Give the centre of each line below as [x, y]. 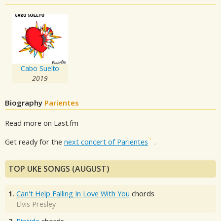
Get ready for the [35, 142]
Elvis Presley [36, 204]
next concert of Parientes [106, 142]
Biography [25, 102]
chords [142, 193]
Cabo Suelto [40, 68]
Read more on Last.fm [42, 123]
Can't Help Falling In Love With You [73, 193]
